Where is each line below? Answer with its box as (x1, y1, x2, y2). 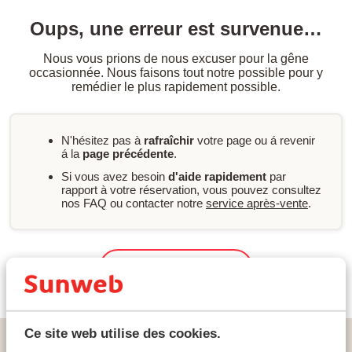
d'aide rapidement (168, 170, 266, 183)
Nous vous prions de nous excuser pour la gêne (43, 52, 309, 65)
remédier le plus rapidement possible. (71, 80, 280, 93)
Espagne (126, 335, 172, 349)
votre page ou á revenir (194, 134, 315, 147)
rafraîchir (144, 134, 194, 147)
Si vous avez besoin (61, 170, 168, 183)
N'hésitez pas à (61, 134, 144, 147)
